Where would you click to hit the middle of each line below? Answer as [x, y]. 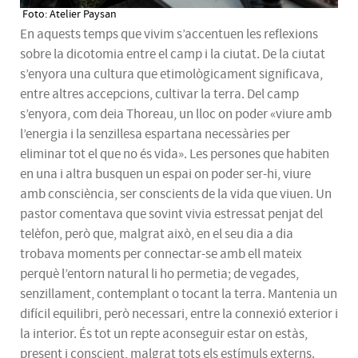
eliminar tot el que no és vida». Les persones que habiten [175, 155]
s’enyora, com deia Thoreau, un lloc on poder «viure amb [176, 115]
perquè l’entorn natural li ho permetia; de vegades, [159, 274]
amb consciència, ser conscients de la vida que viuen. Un [176, 195]
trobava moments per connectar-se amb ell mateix [161, 255]
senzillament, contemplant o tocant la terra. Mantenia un [179, 294]
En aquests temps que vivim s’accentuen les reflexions [169, 35]
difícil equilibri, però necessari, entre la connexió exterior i [179, 314]
